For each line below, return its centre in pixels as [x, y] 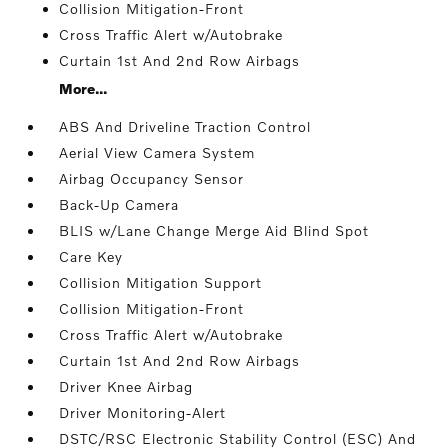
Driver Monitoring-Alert [143, 412]
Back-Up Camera [119, 204]
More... [83, 88]
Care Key [91, 256]
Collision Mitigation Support [161, 282]
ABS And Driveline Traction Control [185, 126]
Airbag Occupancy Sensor [152, 178]
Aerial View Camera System [157, 152]
